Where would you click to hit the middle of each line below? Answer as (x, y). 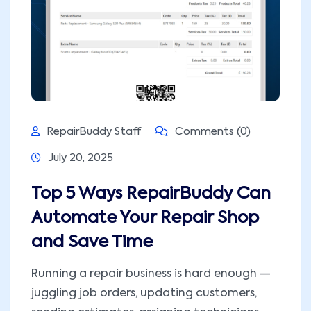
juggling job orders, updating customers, (144, 294)
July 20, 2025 (81, 158)
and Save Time (92, 243)
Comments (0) (211, 132)
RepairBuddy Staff (94, 132)
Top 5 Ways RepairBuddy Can (151, 194)
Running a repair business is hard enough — (151, 275)
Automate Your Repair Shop (145, 218)
